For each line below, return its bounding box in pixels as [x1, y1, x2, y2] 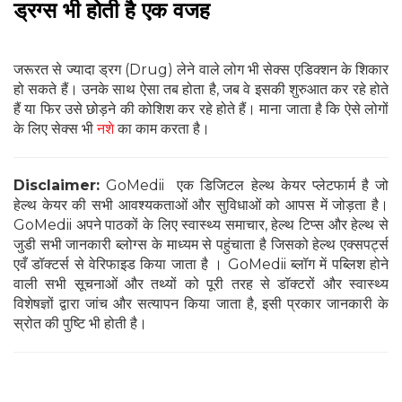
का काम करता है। [114, 120, 210, 138]
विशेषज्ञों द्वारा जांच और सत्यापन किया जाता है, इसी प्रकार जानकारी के [13, 295, 389, 313]
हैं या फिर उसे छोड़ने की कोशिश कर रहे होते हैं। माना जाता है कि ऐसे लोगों [13, 100, 389, 118]
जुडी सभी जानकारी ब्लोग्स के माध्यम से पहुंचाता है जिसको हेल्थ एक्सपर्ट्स [13, 236, 389, 254]
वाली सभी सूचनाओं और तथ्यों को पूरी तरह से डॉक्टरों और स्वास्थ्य [13, 275, 389, 293]
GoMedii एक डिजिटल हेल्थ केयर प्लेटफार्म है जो [100, 177, 389, 195]
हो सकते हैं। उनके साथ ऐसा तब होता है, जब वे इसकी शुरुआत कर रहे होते [13, 81, 389, 99]
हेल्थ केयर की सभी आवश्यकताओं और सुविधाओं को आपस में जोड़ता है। [13, 197, 389, 214]
